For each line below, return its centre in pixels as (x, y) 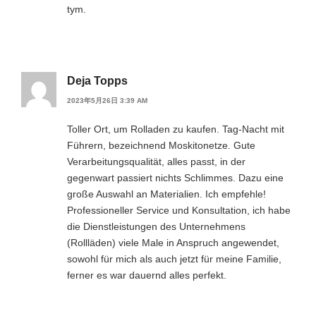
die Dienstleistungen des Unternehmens (156, 226)
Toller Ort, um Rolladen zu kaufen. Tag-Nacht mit (176, 129)
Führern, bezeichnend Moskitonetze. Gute (161, 145)
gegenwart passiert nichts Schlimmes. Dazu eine (175, 177)
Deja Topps (97, 81)
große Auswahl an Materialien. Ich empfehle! (166, 194)
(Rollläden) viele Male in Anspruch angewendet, (173, 242)
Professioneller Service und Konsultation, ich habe (179, 210)
